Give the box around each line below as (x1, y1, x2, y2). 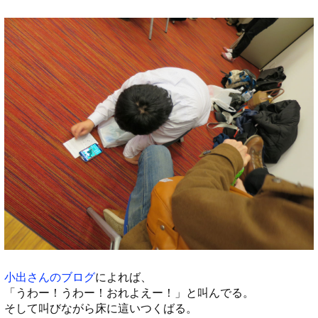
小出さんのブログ (4, 271, 95, 283)
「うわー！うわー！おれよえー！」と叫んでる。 (4, 287, 254, 299)
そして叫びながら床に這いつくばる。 (4, 302, 197, 314)
